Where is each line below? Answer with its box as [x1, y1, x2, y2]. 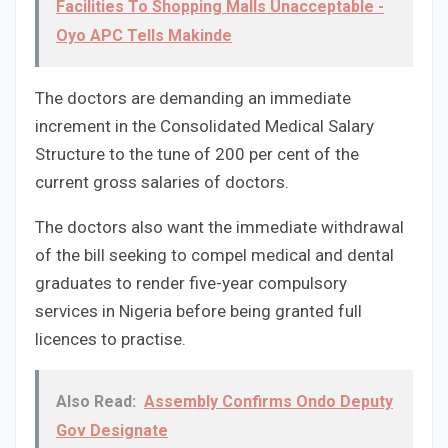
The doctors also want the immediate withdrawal [35, 217, 404, 238]
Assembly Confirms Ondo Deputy [144, 392, 393, 412]
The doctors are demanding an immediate [35, 88, 351, 109]
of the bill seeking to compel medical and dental [35, 245, 394, 266]
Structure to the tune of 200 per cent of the [35, 144, 359, 165]
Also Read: [56, 392, 136, 412]
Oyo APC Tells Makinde [56, 26, 232, 46]
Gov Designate [56, 421, 168, 441]
